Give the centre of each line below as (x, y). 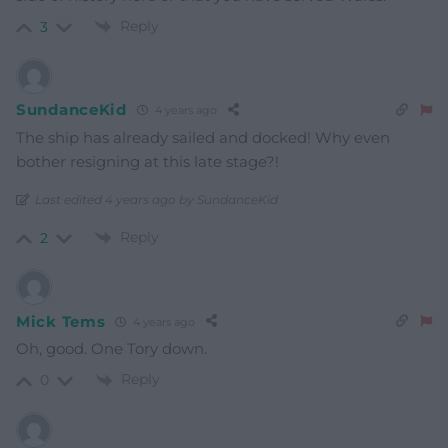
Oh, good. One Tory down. (111, 349)
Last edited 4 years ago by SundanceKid (156, 199)
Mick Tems (61, 321)
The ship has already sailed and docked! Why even (203, 137)
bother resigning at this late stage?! (147, 161)
